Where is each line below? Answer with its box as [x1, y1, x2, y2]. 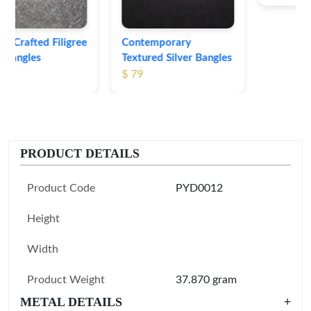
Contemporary [26, 37, 96, 48]
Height [27, 212, 60, 224]
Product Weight [27, 274, 105, 285]
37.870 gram [176, 274, 237, 285]
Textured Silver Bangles [26, 52, 137, 63]
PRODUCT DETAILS [20, 146, 140, 160]
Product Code [27, 182, 95, 194]
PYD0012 [176, 182, 223, 194]
